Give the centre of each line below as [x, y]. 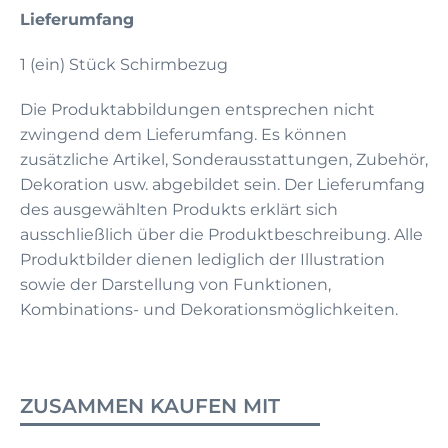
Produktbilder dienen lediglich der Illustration [202, 259]
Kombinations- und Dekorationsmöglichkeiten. [209, 309]
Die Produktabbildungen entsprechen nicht [197, 109]
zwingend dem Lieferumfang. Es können [183, 134]
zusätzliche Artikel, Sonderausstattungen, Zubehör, [224, 159]
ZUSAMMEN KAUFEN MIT [150, 405]
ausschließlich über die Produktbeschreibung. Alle [221, 234]
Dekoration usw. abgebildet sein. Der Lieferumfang [222, 184]
